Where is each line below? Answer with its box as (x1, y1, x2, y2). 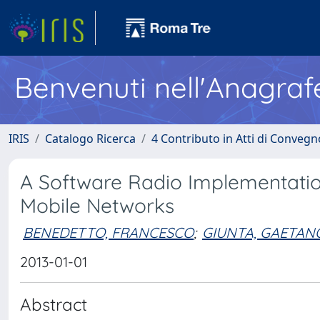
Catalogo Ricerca (45, 131, 136, 146)
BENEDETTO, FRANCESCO (23, 223, 194, 241)
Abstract (20, 294, 87, 315)
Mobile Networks (20, 193, 174, 218)
